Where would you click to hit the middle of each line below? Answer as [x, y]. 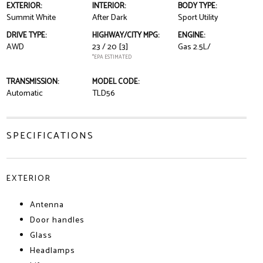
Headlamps [52, 251]
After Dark [109, 18]
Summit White [31, 18]
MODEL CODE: [115, 82]
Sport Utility [198, 18]
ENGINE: [192, 36]
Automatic [24, 94]
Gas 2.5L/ [195, 47]
